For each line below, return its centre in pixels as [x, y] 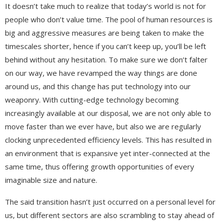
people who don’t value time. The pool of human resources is [109, 19]
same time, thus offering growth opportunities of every [100, 166]
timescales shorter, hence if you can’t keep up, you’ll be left [106, 46]
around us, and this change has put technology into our [98, 86]
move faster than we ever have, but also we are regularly [103, 126]
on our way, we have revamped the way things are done [101, 73]
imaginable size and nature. [51, 180]
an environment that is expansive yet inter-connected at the [108, 153]
